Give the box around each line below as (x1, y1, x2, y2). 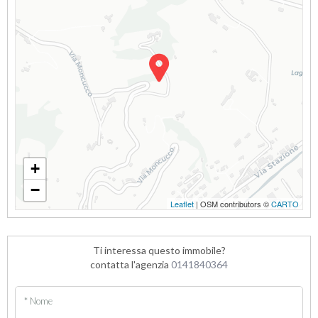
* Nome (24, 295, 53, 307)
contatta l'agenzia (90, 258, 171, 270)
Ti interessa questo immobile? (92, 244, 226, 256)
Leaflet (170, 198, 194, 209)
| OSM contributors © (194, 198, 271, 209)
